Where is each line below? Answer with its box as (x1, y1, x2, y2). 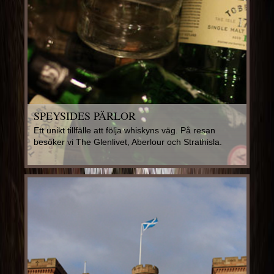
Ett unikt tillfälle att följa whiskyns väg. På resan (33, 125, 215, 136)
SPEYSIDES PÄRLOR (33, 108, 136, 124)
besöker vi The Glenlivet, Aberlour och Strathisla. (33, 137, 222, 147)
